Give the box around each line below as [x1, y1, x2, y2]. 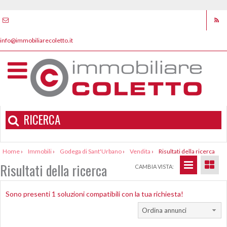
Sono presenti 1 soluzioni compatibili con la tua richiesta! [6, 190, 183, 198]
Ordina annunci [141, 206, 186, 214]
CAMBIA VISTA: [135, 163, 175, 170]
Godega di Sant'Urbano [60, 147, 122, 155]
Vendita [130, 147, 150, 155]
